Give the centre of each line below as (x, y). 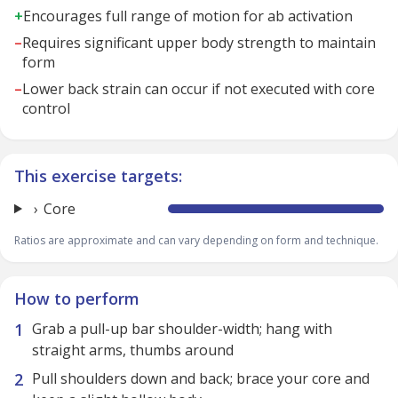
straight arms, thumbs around (133, 350)
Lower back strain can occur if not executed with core (199, 89)
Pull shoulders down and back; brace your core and (201, 378)
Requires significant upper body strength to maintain (199, 43)
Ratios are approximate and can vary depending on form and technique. (196, 240)
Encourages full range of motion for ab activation (188, 16)
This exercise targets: (98, 176)
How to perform (77, 298)
